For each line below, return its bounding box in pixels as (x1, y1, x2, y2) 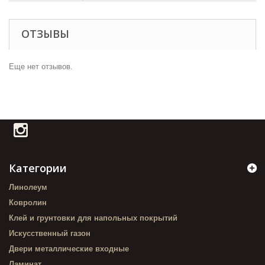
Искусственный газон (9, 229, 91, 238)
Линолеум (9, 183, 47, 192)
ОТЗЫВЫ (21, 27, 69, 41)
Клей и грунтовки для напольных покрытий (9, 214, 177, 222)
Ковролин (9, 198, 47, 207)
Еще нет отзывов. (9, 62, 73, 71)
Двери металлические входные (9, 244, 129, 253)
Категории (9, 161, 67, 175)
